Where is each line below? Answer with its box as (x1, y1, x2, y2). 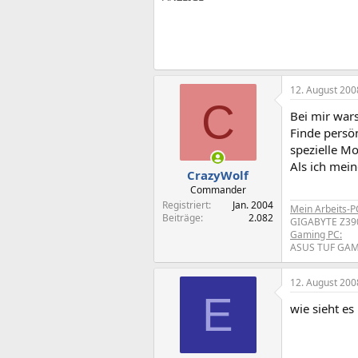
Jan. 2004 (233, 197, 273, 212)
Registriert (162, 197, 209, 212)
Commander (189, 182, 246, 197)
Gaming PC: (290, 227, 342, 241)
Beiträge (162, 210, 201, 225)
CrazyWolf (187, 166, 249, 183)
